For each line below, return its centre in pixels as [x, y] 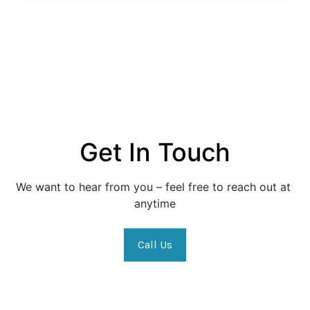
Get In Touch [155, 152]
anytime [155, 203]
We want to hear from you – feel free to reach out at [153, 187]
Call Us [155, 245]
